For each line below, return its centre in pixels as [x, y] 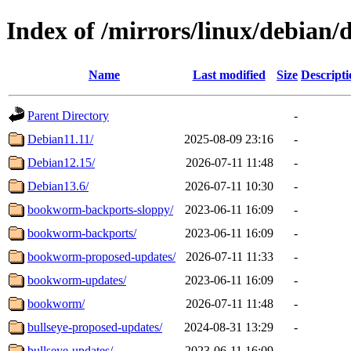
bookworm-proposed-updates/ [101, 256]
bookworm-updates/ [77, 280]
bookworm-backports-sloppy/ [100, 209]
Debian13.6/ [58, 186]
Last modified [229, 74]
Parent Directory [68, 115]
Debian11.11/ [60, 139]
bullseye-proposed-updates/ [95, 327]
